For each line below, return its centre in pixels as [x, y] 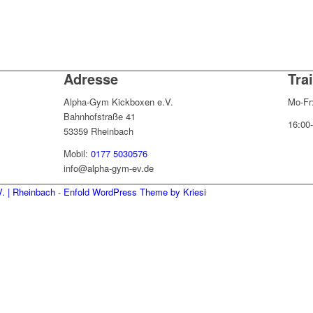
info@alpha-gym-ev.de [108, 168]
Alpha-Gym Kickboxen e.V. [118, 102]
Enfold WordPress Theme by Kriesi [135, 191]
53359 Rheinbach [98, 131]
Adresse [90, 79]
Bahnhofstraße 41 [99, 117]
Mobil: [77, 154]
